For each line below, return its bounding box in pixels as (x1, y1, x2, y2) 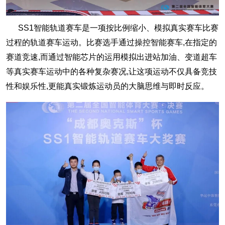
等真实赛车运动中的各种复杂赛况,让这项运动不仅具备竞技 (6, 67, 217, 76)
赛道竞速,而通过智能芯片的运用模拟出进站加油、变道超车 (6, 52, 217, 61)
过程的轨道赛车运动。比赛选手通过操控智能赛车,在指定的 (6, 38, 217, 47)
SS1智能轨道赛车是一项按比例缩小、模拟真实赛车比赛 (6, 23, 218, 32)
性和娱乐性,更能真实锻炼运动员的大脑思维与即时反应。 (6, 81, 209, 90)
